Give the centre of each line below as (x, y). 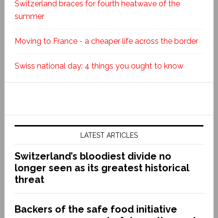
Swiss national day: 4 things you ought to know (99, 66)
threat (29, 179)
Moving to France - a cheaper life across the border (106, 41)
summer (29, 16)
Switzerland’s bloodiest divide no (93, 156)
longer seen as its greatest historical (101, 168)
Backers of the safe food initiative (96, 209)
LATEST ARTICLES (109, 135)
